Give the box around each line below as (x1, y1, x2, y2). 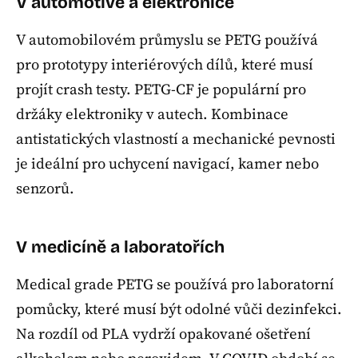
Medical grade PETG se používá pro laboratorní (16, 274, 334, 295)
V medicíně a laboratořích (16, 236, 225, 257)
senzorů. (16, 178, 74, 199)
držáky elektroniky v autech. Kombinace (16, 104, 288, 125)
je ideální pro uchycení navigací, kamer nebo (16, 153, 319, 174)
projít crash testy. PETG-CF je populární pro (16, 79, 306, 100)
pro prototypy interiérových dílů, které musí (16, 54, 313, 75)
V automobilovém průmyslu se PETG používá (16, 30, 318, 50)
